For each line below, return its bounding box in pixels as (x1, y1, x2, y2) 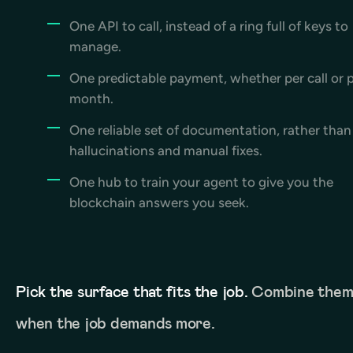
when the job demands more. (16, 312, 215, 333)
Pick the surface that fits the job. (16, 281, 248, 302)
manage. (69, 38, 121, 54)
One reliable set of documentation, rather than (69, 121, 351, 138)
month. (69, 90, 113, 106)
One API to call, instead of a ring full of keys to (69, 17, 348, 34)
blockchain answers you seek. (69, 194, 249, 210)
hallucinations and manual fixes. (69, 142, 262, 158)
